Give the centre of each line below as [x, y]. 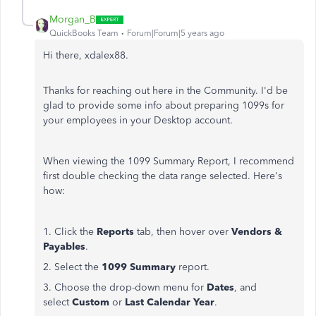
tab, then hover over [184, 232]
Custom [92, 302]
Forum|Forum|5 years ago [176, 33]
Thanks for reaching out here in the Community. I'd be [165, 91]
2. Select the [72, 267]
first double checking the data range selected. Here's [163, 176]
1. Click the [70, 232]
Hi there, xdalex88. [86, 55]
